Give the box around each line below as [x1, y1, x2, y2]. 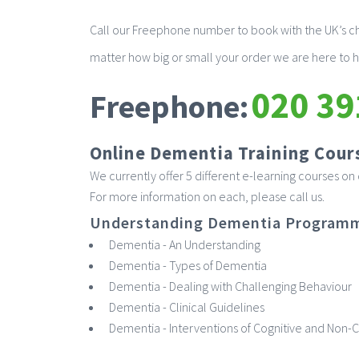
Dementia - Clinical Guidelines [109, 298, 264, 315]
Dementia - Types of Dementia [109, 256, 267, 273]
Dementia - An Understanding [109, 236, 260, 252]
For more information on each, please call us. [90, 188, 325, 205]
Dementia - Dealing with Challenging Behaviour [109, 277, 352, 294]
